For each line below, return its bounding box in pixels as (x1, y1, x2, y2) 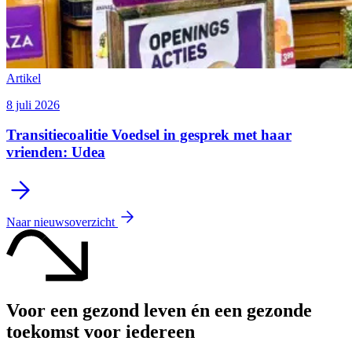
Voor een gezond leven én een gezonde (6, 299, 312, 321)
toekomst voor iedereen (6, 321, 195, 342)
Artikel (6, 71, 41, 85)
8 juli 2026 (6, 97, 60, 112)
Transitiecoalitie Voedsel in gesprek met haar (6, 126, 291, 144)
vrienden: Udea (6, 144, 105, 161)
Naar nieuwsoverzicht (6, 214, 118, 229)
